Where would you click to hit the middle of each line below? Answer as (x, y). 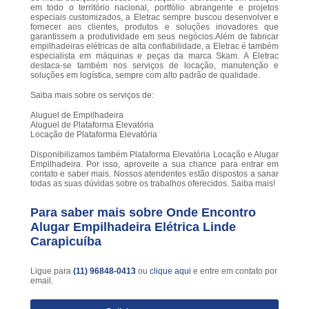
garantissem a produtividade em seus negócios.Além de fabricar (154, 36)
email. (41, 280)
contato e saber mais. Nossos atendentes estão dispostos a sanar (154, 173)
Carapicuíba (66, 241)
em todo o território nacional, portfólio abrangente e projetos (154, 7)
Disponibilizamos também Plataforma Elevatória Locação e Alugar (154, 154)
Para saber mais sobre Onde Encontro (143, 212)
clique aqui (170, 271)
